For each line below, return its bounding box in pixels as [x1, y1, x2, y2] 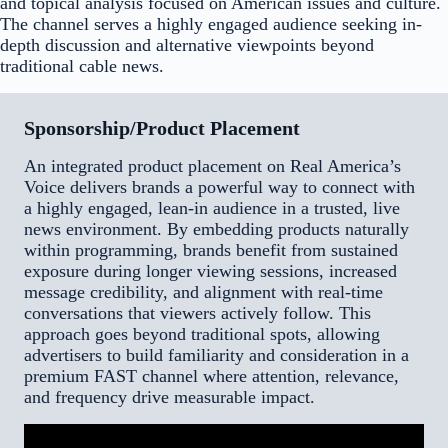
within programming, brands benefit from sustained [24, 239, 398, 260]
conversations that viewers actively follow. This [24, 302, 371, 323]
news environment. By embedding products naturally [24, 218, 409, 239]
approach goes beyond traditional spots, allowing [24, 323, 380, 344]
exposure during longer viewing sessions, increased [24, 260, 397, 281]
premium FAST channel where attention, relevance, [24, 365, 399, 386]
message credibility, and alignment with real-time [24, 281, 383, 302]
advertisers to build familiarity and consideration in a [24, 344, 409, 365]
